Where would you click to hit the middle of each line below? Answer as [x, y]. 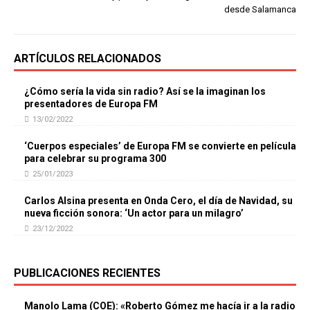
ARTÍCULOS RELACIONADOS [88, 58]
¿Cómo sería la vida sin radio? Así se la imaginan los [145, 91]
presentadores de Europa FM [91, 103]
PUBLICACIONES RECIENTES [87, 273]
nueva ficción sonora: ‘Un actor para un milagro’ [134, 213]
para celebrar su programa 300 [95, 158]
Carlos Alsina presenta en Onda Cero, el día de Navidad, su [158, 200]
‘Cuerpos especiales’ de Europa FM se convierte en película [160, 146]
